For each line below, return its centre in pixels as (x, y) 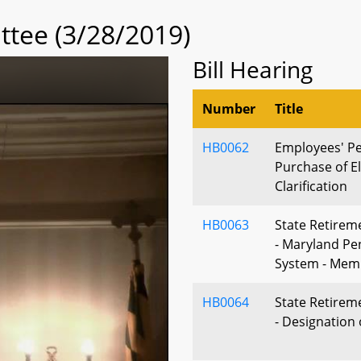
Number (229, 109)
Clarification (311, 186)
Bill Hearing (253, 69)
